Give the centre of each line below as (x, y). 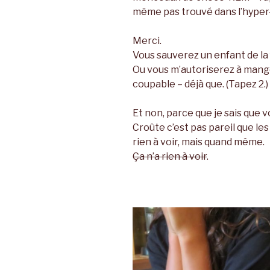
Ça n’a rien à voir (170, 156)
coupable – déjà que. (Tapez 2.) (200, 84)
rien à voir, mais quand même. (199, 142)
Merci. (147, 40)
